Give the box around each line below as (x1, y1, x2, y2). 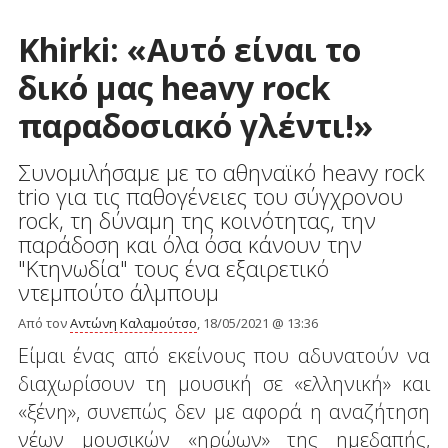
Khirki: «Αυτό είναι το (17, 27, 361, 71)
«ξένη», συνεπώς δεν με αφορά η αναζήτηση (17, 397, 431, 425)
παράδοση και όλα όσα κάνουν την (17, 228, 362, 259)
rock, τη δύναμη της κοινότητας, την (17, 204, 376, 235)
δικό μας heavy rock (17, 65, 330, 109)
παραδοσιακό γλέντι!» (17, 103, 373, 147)
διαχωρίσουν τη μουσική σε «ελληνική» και (17, 369, 431, 397)
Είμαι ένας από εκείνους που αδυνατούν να (17, 341, 431, 369)
